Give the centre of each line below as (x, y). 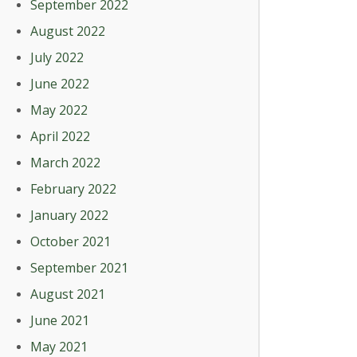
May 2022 (59, 110)
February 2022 (73, 189)
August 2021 (68, 294)
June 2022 (60, 84)
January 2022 (69, 215)
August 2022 (68, 31)
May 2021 (59, 347)
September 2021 (79, 268)
